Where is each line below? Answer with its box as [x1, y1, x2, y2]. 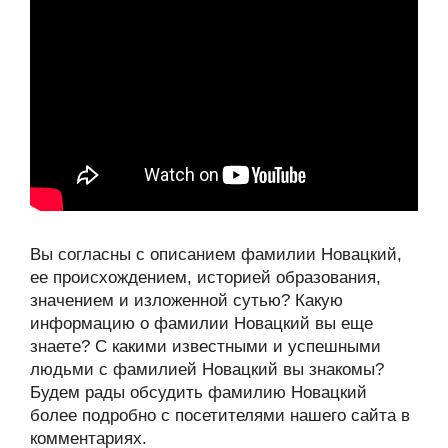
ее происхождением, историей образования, [30, 267, 381, 287]
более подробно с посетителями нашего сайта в [30, 405, 410, 425]
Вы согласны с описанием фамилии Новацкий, [30, 244, 402, 264]
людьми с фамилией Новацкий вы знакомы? [30, 359, 384, 379]
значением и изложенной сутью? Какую [30, 290, 343, 310]
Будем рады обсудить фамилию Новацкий [30, 382, 367, 402]
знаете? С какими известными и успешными [30, 336, 381, 356]
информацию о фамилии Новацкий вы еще [30, 313, 373, 333]
